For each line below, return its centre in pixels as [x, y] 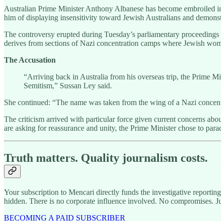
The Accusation [30, 60]
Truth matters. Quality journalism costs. [106, 158]
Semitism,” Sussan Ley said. [68, 85]
